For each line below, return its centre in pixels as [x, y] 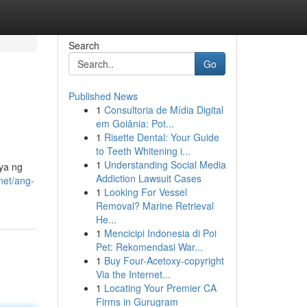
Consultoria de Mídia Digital [163, 110]
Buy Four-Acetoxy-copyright [164, 260]
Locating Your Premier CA [160, 288]
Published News [103, 96]
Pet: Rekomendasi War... [149, 247]
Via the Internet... [133, 274]
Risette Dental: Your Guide [161, 137]
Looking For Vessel [145, 192]
